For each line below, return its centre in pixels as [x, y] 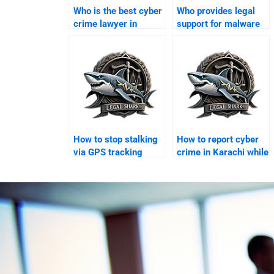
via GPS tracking [108, 153]
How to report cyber [218, 140]
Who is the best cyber [118, 11]
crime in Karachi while [223, 153]
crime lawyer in [106, 24]
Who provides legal [216, 11]
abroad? [193, 165]
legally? [90, 165]
